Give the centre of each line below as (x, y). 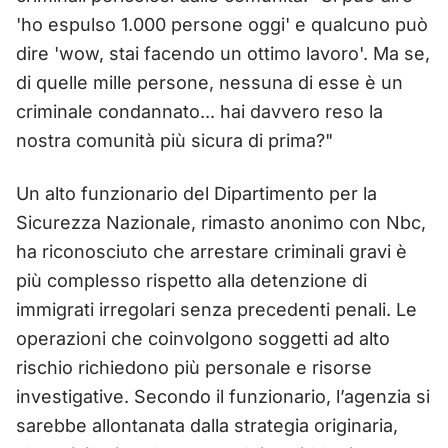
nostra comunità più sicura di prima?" (174, 140)
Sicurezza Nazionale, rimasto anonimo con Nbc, (221, 222)
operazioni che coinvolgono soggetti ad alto (203, 338)
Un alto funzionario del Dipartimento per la (196, 193)
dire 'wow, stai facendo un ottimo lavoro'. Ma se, (223, 53)
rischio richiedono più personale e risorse (194, 367)
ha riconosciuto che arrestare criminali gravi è (211, 251)
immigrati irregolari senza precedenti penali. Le (216, 309)
